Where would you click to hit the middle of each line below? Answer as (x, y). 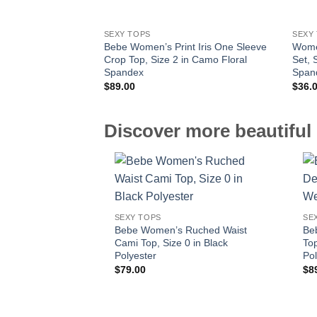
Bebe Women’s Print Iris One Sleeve (185, 46)
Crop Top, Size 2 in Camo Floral (175, 59)
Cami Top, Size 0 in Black (171, 242)
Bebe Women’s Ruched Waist (180, 230)
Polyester (135, 255)
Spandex (123, 72)
